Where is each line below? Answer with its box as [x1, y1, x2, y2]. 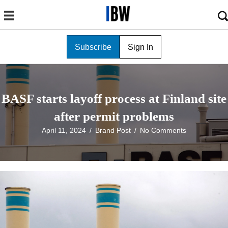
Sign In [128, 43, 153, 52]
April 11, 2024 [42, 126, 86, 135]
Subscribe [75, 43, 111, 52]
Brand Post [95, 126, 131, 135]
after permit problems [54, 109, 174, 124]
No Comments [140, 126, 186, 135]
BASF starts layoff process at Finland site [2, 92, 226, 106]
